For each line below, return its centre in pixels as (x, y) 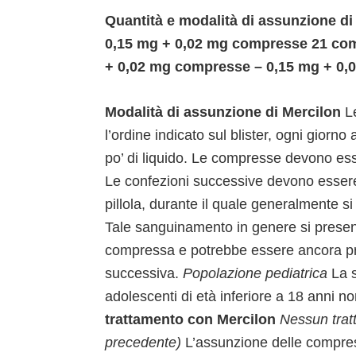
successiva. (144, 273)
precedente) (145, 342)
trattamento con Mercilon (192, 319)
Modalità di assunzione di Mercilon (225, 112)
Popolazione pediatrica (257, 273)
